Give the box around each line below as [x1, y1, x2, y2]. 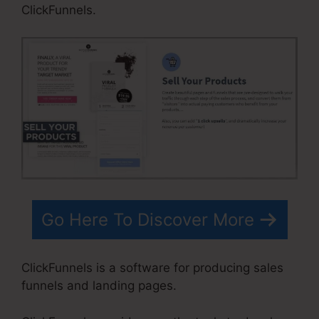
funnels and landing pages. [21, 278, 177, 293]
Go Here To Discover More [41, 209, 254, 230]
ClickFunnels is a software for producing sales [21, 261, 283, 276]
